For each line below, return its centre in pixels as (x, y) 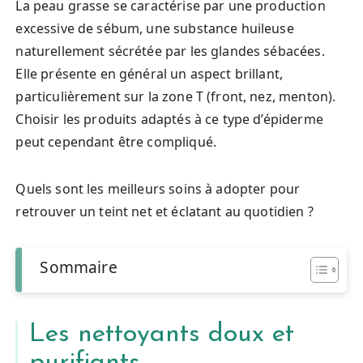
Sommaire (79, 267)
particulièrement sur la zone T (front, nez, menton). (176, 96)
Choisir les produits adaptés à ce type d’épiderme (169, 119)
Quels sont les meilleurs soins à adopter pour (158, 188)
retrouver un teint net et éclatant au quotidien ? (164, 211)
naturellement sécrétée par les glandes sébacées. (170, 51)
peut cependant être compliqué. (116, 141)
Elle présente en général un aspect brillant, (149, 73)
